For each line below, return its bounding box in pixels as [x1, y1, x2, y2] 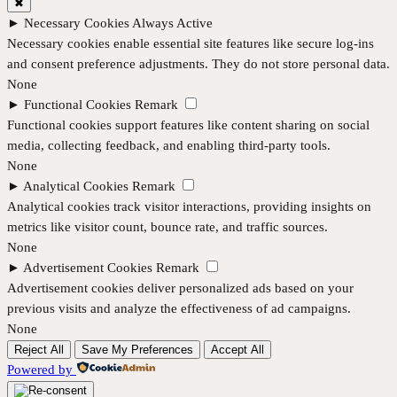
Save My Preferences [82, 342, 193, 356]
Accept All [211, 342, 264, 356]
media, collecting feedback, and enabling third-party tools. [7, 137, 331, 152]
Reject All [14, 342, 64, 356]
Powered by [7, 362, 73, 377]
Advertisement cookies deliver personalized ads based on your [7, 280, 354, 295]
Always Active [132, 15, 213, 30]
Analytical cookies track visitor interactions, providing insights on [7, 198, 371, 214]
